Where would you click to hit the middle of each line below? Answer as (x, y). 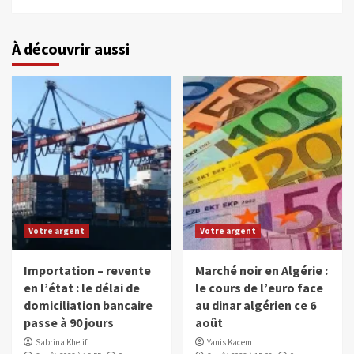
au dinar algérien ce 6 (255, 305)
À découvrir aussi (71, 49)
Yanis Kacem (229, 343)
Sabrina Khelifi (62, 343)
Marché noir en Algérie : (261, 271)
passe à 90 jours (69, 323)
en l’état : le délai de (82, 288)
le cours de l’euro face (259, 288)
